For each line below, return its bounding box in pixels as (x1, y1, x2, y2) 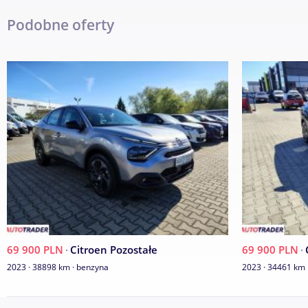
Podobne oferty (7, 14, 114, 34)
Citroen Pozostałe (70, 242, 157, 257)
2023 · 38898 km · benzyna (7, 261, 109, 273)
